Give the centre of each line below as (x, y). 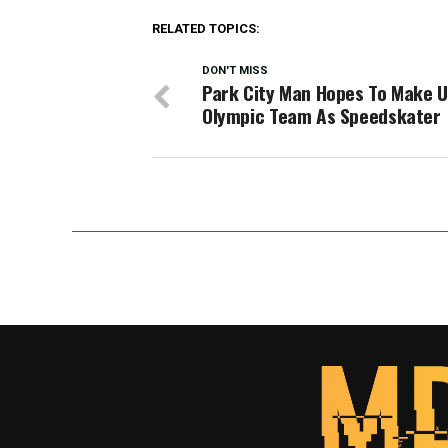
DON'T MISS (235, 71)
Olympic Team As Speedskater (321, 116)
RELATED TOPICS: (206, 29)
